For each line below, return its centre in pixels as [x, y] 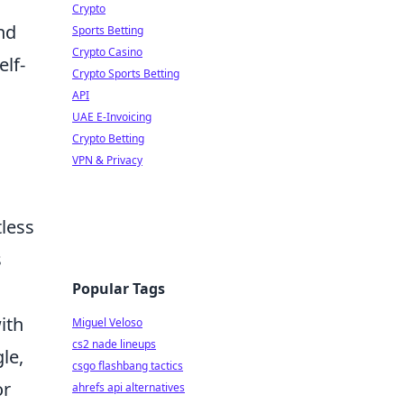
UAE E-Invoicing [112, 117]
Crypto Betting [108, 138]
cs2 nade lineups [114, 344]
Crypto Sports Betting [126, 73]
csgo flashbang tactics [128, 366]
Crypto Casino [107, 52]
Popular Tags [119, 289]
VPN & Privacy [107, 160]
